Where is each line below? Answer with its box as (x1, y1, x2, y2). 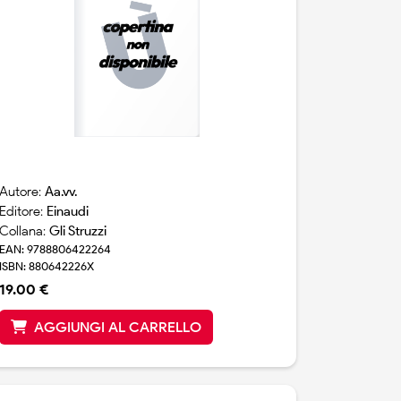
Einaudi (47, 203, 90, 220)
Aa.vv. (45, 183, 78, 200)
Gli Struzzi (49, 223, 107, 240)
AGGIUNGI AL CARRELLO (34, 319, 202, 337)
